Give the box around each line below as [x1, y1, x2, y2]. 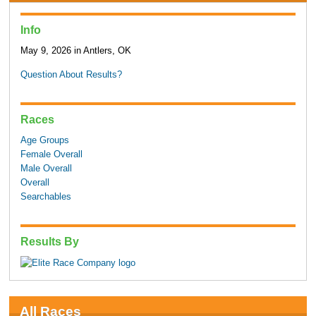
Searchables [20, 192, 71, 202]
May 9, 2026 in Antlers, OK [20, 46, 131, 56]
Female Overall [20, 150, 83, 160]
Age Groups [20, 135, 69, 146]
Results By [20, 234, 79, 248]
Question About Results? [20, 70, 122, 80]
